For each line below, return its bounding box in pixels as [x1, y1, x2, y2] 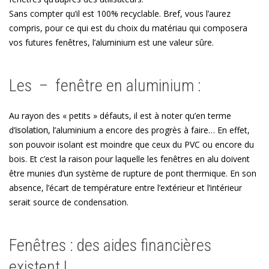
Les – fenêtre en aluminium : [9, 75, 201, 95]
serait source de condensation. [9, 196, 128, 208]
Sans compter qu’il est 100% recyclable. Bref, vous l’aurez [9, 7, 231, 19]
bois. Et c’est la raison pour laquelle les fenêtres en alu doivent [9, 153, 250, 165]
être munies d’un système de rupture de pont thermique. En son [9, 167, 256, 179]
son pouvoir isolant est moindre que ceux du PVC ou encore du [9, 138, 254, 150]
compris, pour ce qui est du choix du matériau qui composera [9, 22, 247, 34]
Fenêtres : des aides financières [9, 235, 211, 255]
